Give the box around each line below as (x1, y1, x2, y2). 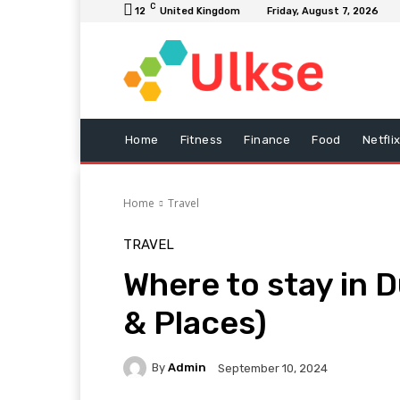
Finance (244, 132, 291, 146)
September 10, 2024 (218, 361, 328, 375)
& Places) (123, 303, 267, 342)
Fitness (179, 132, 223, 146)
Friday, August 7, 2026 (267, 5, 379, 17)
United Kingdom (160, 5, 240, 17)
